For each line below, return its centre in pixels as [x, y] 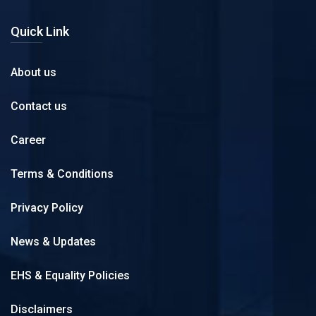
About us [34, 72]
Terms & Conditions [62, 174]
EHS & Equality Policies [70, 275]
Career [28, 140]
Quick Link [40, 31]
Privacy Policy [47, 207]
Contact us [39, 106]
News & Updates [53, 241]
